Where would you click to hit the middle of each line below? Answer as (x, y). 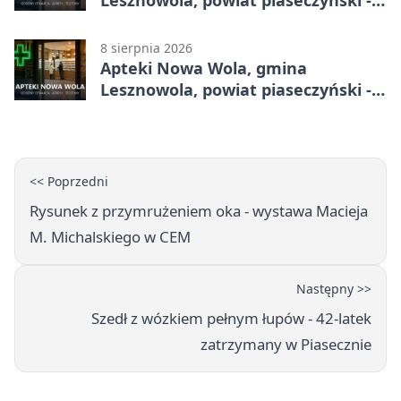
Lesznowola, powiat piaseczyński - (236, 89)
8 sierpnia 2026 (146, 47)
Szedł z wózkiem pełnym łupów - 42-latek (231, 318)
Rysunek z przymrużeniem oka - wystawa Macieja (199, 210)
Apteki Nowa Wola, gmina (204, 68)
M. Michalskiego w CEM (110, 236)
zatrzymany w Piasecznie (286, 344)
